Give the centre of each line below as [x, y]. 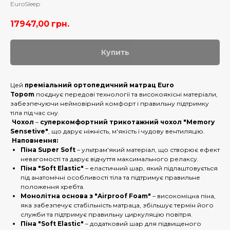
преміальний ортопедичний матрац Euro [99, 85]
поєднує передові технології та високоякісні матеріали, [126, 94]
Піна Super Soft [48, 150]
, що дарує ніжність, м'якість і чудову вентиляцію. [127, 131]
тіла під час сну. [35, 113]
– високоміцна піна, [183, 196]
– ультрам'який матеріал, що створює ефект [148, 150]
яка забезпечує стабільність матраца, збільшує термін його [117, 205]
